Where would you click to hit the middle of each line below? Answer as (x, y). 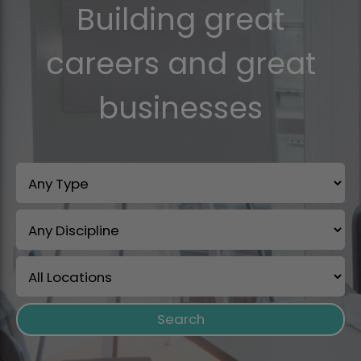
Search (180, 319)
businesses (180, 108)
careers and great (180, 63)
